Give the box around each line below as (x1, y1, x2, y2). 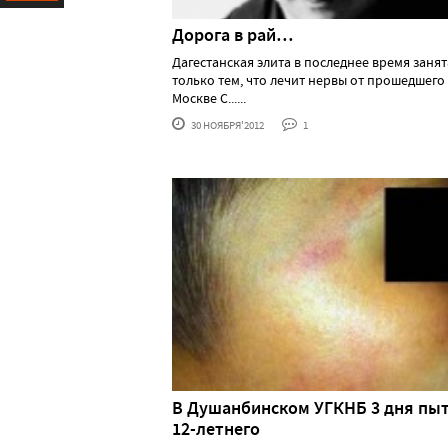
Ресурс (6, 18, 48, 36)
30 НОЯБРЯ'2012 (189, 118, 264, 133)
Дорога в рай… (172, 23, 293, 48)
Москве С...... (172, 89, 246, 108)
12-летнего (172, 416, 260, 441)
